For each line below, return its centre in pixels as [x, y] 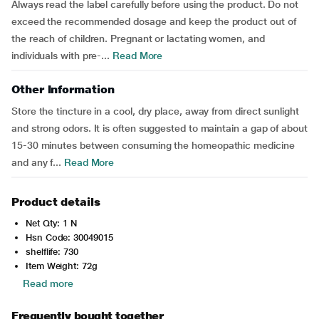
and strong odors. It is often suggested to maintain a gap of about [159, 128]
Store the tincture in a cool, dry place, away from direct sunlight [155, 111]
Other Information [63, 89]
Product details [56, 202]
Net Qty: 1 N [52, 223]
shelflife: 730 [52, 252]
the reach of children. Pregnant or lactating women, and [138, 38]
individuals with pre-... [61, 56]
